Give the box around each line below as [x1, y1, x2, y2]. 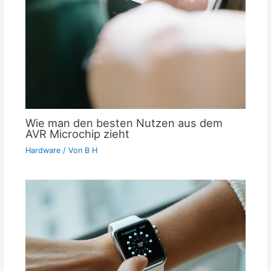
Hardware [25, 145, 60, 155]
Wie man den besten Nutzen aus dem [25, 116, 223, 129]
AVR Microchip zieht [25, 126, 129, 140]
